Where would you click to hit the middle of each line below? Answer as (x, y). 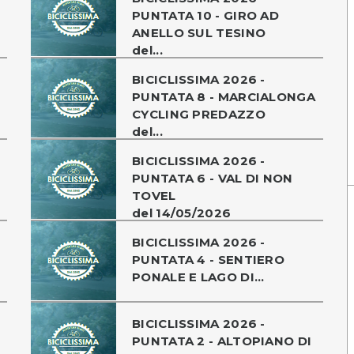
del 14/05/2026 (182, 213)
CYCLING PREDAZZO (199, 114)
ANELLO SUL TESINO (199, 32)
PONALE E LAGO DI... (198, 277)
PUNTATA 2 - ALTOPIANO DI (222, 341)
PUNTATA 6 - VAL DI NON (213, 178)
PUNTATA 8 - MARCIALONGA (224, 96)
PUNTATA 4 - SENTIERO (209, 259)
